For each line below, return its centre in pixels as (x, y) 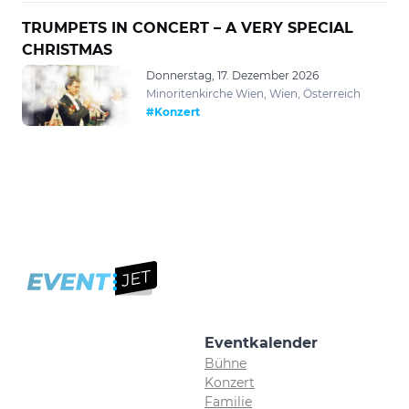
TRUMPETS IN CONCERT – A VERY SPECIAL (188, 27)
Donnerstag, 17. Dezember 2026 (232, 75)
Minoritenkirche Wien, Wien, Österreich (253, 93)
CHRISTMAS (67, 49)
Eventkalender (261, 342)
